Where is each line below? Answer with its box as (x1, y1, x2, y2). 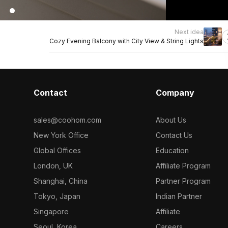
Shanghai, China (33, 177, 88, 185)
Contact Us (156, 131, 193, 139)
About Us (156, 116, 187, 124)
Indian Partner (156, 192, 203, 201)
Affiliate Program (156, 161, 211, 170)
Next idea (175, 28, 204, 36)
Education (156, 146, 189, 155)
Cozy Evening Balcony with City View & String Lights (49, 37, 204, 45)
